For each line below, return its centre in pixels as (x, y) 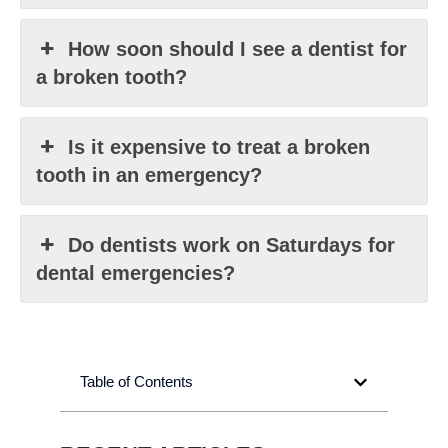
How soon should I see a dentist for (238, 49)
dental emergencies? (135, 273)
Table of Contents (136, 382)
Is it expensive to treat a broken (219, 147)
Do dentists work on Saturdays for (232, 245)
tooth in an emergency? (149, 175)
